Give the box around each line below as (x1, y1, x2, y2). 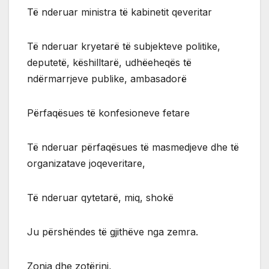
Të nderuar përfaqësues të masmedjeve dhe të (27, 141, 239, 154)
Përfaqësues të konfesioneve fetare (27, 107, 190, 119)
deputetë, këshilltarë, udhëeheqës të (27, 56, 192, 69)
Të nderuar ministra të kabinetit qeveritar (27, 6, 212, 19)
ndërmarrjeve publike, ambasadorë (27, 73, 187, 85)
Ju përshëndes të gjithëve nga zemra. (27, 226, 198, 238)
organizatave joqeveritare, (27, 157, 145, 170)
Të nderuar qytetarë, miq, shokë (27, 192, 174, 204)
